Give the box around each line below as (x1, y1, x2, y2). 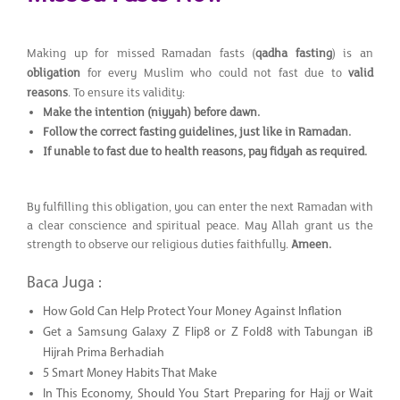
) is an (331, 46, 374, 61)
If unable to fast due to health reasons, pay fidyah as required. (42, 144, 367, 159)
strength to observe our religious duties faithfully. (27, 237, 291, 252)
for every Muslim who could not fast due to (80, 65, 348, 80)
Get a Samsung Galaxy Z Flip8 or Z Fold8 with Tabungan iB (42, 325, 373, 339)
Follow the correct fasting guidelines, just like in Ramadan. (42, 124, 351, 139)
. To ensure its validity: (68, 85, 185, 100)
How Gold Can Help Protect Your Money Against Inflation (42, 304, 342, 319)
